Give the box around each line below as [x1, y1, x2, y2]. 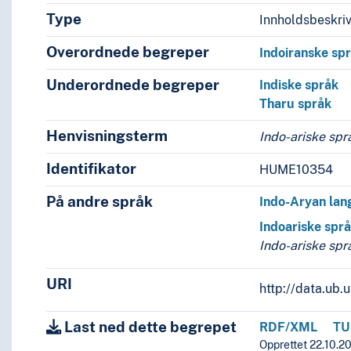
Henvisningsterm [45, 127, 168, 145]
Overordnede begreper [45, 43, 209, 61]
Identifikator [45, 160, 136, 178]
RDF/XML [259, 320, 318, 335]
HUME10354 [259, 161, 334, 177]
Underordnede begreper [45, 76, 219, 94]
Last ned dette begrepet [60, 318, 237, 336]
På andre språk [45, 193, 153, 211]
